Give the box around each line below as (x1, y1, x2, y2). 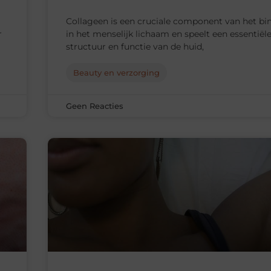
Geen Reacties (66, 101, 123, 111)
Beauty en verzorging (73, 68, 160, 78)
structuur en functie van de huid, (66, 41, 204, 53)
